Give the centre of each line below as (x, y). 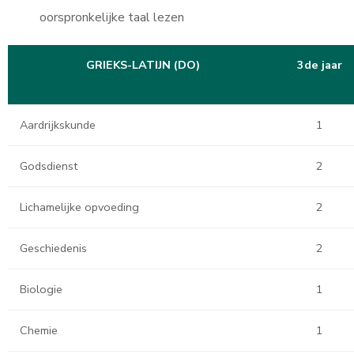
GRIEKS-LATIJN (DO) (143, 65)
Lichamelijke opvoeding (79, 207)
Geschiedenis (53, 248)
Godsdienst (49, 166)
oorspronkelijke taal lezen (112, 17)
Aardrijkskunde (58, 125)
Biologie (41, 289)
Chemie (39, 330)
